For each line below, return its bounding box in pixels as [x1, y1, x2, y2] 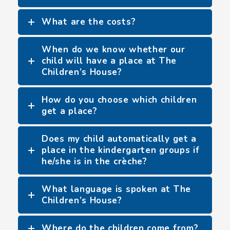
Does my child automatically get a [42, 133, 197, 145]
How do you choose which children [42, 94, 197, 106]
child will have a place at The [42, 55, 177, 67]
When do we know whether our [42, 44, 185, 55]
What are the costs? [42, 16, 136, 28]
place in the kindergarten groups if [42, 144, 200, 156]
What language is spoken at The [42, 183, 191, 195]
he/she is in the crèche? [42, 156, 147, 167]
